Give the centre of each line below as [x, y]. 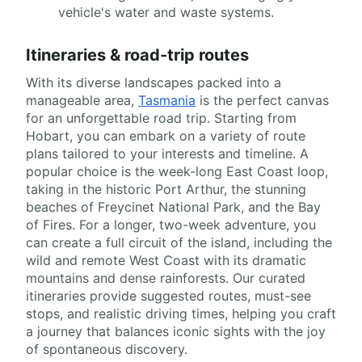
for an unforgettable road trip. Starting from [161, 118]
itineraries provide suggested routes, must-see [168, 296]
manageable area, [82, 101]
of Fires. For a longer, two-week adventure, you [171, 225]
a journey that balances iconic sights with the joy [176, 332]
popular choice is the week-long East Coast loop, [177, 172]
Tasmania [167, 101]
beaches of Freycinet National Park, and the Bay [173, 207]
